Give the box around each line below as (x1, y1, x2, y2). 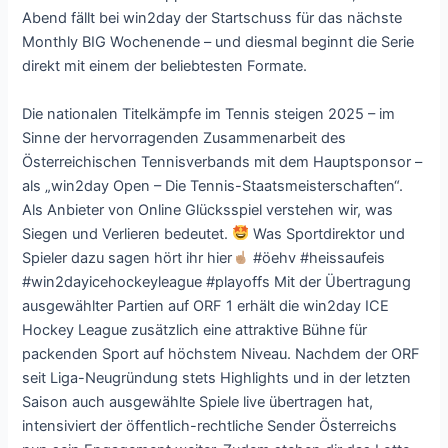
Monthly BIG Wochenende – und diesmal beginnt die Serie (22, 33, 415, 52)
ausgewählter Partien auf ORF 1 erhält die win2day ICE (22, 296, 390, 315)
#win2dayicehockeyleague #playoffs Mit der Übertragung (22, 272, 412, 291)
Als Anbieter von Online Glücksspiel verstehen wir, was (22, 200, 394, 219)
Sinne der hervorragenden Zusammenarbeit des (22, 128, 347, 147)
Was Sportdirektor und (249, 224, 406, 243)
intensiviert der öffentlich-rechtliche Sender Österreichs (22, 416, 398, 435)
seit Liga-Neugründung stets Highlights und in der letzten (22, 368, 412, 387)
